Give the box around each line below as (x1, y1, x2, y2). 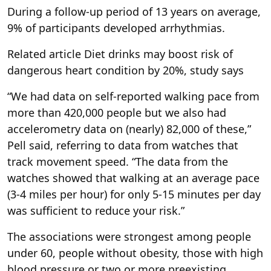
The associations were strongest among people (7, 229, 251, 244)
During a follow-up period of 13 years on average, (7, 4, 261, 19)
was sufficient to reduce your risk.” (7, 203, 184, 218)
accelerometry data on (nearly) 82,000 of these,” (7, 122, 251, 137)
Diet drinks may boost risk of (84, 47, 233, 62)
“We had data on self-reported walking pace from (7, 89, 260, 104)
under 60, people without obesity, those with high (7, 246, 263, 261)
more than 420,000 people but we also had (7, 105, 226, 120)
